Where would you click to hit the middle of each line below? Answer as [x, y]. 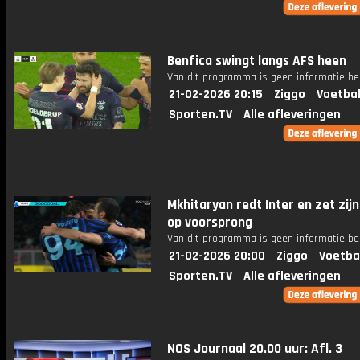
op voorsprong [210, 223]
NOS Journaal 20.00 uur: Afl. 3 [255, 349]
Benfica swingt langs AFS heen [257, 61]
